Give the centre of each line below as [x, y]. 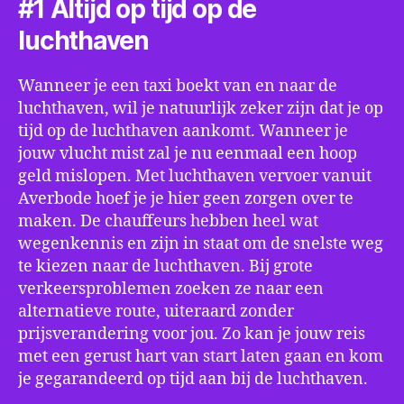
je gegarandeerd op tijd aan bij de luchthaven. [193, 379]
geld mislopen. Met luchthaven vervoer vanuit [195, 176]
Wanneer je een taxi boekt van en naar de [178, 86]
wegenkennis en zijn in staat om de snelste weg [201, 244]
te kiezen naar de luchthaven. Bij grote [165, 266]
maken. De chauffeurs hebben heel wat [168, 221]
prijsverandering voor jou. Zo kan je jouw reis [192, 334]
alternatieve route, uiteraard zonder [156, 312]
